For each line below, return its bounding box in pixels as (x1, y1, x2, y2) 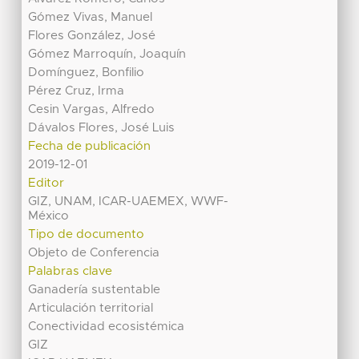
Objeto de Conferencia (28, 247, 160, 260)
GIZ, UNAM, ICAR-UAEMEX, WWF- (28, 196, 229, 208)
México (28, 210, 70, 223)
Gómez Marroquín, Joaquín (28, 48, 187, 61)
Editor (28, 177, 65, 190)
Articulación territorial (28, 302, 154, 315)
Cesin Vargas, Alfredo (28, 103, 155, 116)
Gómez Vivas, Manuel (28, 11, 153, 24)
